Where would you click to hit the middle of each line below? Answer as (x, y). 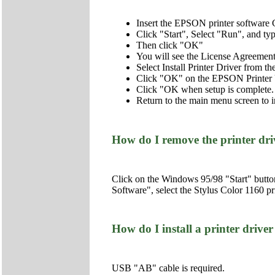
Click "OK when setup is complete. (205, 90)
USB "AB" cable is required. (168, 268)
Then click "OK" (170, 45)
